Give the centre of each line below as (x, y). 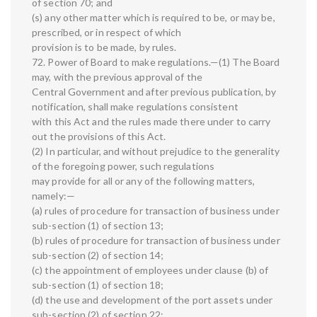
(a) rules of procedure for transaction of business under (156, 211)
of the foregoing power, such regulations (123, 166)
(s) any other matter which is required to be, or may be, (154, 18)
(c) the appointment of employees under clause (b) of (150, 270)
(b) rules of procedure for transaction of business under (156, 241)
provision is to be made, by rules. (104, 47)
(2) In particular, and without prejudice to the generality (156, 151)
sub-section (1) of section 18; (98, 285)
